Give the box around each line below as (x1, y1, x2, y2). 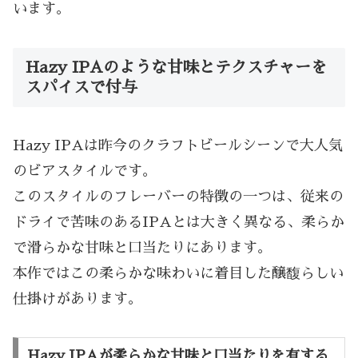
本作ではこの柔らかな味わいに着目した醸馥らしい (13, 265, 344, 280)
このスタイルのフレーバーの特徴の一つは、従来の (13, 189, 344, 204)
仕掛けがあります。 (13, 291, 142, 306)
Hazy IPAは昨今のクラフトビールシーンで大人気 (13, 137, 343, 153)
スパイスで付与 (26, 78, 137, 95)
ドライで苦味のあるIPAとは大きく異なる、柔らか (13, 214, 344, 229)
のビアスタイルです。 (13, 163, 157, 178)
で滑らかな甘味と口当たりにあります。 (13, 240, 272, 255)
